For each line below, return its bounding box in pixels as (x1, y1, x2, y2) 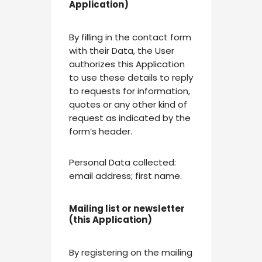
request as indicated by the (68, 112, 191, 125)
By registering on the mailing (68, 246, 192, 259)
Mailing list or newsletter (68, 202, 185, 215)
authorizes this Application (68, 58, 185, 71)
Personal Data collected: (68, 156, 176, 169)
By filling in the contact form (68, 31, 191, 44)
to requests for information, (68, 85, 190, 98)
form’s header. (68, 125, 132, 138)
